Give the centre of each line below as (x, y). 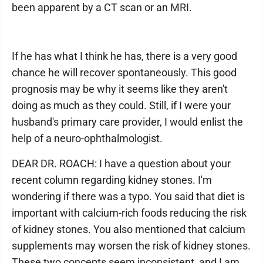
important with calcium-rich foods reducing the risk (129, 213)
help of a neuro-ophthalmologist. (87, 138)
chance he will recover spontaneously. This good (124, 73)
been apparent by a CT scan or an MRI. (102, 7)
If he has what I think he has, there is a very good (124, 56)
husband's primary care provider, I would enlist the (127, 122)
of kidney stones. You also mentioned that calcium (129, 229)
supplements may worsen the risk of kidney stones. (131, 246)
